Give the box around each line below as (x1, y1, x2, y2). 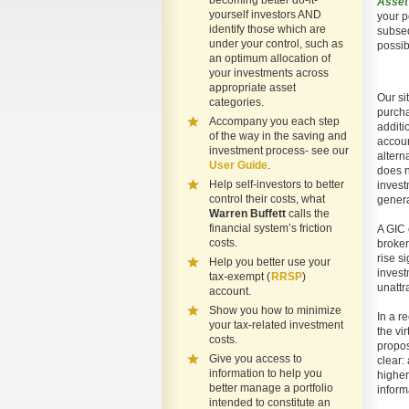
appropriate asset (209, 81, 296, 94)
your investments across (209, 67, 329, 79)
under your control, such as (209, 37, 343, 50)
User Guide (209, 159, 267, 172)
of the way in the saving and (209, 130, 347, 142)
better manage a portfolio (209, 382, 333, 394)
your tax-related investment (209, 319, 343, 331)
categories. (209, 96, 264, 109)
